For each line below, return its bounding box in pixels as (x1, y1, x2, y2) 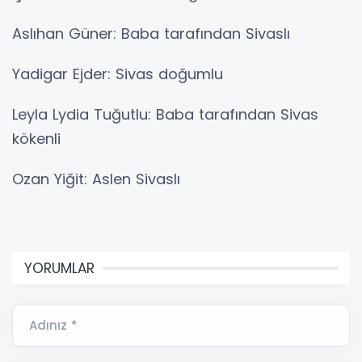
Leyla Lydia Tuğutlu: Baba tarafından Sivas (12, 104, 318, 125)
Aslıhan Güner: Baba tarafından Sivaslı (12, 23, 290, 44)
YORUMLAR (24, 259, 95, 279)
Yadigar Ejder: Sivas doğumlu (12, 64, 223, 85)
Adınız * (29, 317, 78, 335)
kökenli (12, 128, 61, 149)
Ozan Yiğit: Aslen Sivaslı (12, 169, 180, 190)
